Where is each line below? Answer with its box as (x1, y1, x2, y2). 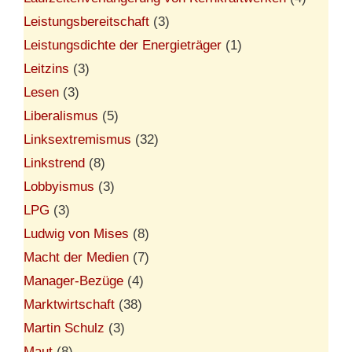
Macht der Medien (24, 249, 129, 265)
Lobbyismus (24, 178, 94, 194)
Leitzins (24, 60, 69, 76)
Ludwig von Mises (24, 225, 129, 241)
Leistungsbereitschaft (24, 13, 149, 29)
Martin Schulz (24, 320, 104, 335)
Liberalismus (24, 108, 98, 123)
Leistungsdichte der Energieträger (24, 37, 222, 53)
